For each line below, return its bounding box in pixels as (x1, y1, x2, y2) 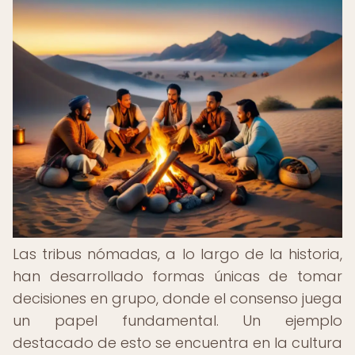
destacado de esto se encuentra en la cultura (13, 333, 342, 353)
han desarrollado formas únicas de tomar (13, 266, 342, 286)
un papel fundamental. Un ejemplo (13, 311, 342, 330)
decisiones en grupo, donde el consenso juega (13, 288, 342, 308)
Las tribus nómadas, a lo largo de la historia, (13, 244, 342, 264)
